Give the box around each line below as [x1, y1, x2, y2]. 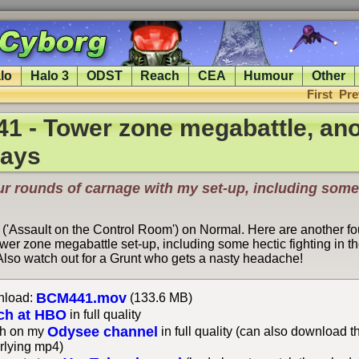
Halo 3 [30, 69, 69, 83]
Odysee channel [46, 323, 158, 340]
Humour [244, 69, 294, 83]
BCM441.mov [35, 289, 127, 306]
